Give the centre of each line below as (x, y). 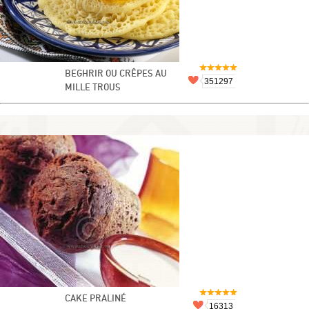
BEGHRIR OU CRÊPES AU (116, 74)
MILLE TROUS (93, 88)
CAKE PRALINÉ (96, 299)
